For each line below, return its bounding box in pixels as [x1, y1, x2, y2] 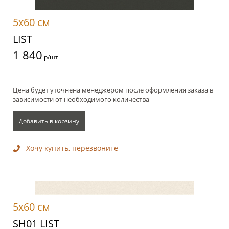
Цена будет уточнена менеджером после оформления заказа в [13, 85, 213, 95]
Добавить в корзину [19, 117, 79, 126]
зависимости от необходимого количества [13, 95, 149, 104]
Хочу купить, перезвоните [26, 143, 118, 153]
